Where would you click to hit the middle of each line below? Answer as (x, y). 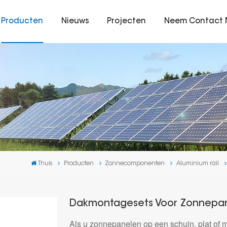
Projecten (127, 21)
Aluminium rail (198, 164)
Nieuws (75, 21)
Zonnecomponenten (135, 164)
